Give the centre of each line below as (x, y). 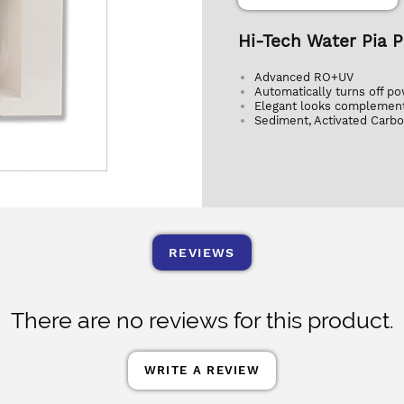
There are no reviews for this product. (202, 320)
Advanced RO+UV (304, 77)
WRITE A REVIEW (202, 370)
